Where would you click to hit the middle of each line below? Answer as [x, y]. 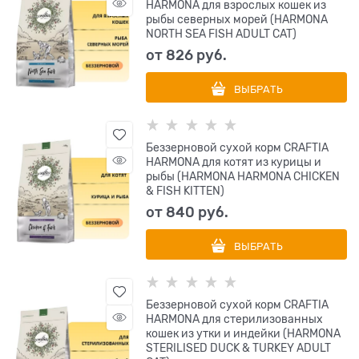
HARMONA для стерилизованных [235, 319]
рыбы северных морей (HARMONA [237, 20]
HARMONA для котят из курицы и [234, 162]
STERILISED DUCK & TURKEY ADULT [239, 348]
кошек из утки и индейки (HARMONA [244, 334]
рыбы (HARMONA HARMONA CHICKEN [243, 177]
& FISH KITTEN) [186, 191]
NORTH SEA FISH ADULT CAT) [222, 34]
